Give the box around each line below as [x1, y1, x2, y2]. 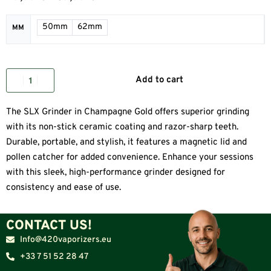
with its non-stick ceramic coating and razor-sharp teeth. [6, 121, 238, 133]
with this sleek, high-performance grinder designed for [6, 166, 225, 178]
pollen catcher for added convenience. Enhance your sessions [6, 151, 253, 163]
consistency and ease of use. [6, 181, 121, 194]
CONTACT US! [6, 217, 92, 234]
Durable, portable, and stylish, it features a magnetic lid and [6, 136, 247, 148]
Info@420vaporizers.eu [19, 234, 111, 245]
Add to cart [135, 74, 183, 86]
